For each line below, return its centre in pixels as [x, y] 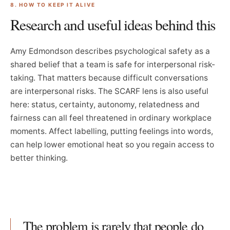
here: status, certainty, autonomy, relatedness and [105, 104]
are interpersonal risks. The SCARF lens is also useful [109, 91]
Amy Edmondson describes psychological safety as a [110, 51]
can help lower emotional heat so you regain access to [112, 145]
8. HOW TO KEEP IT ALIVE [53, 5]
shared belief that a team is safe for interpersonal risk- [113, 64]
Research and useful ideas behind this [113, 24]
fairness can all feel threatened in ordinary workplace [111, 118]
